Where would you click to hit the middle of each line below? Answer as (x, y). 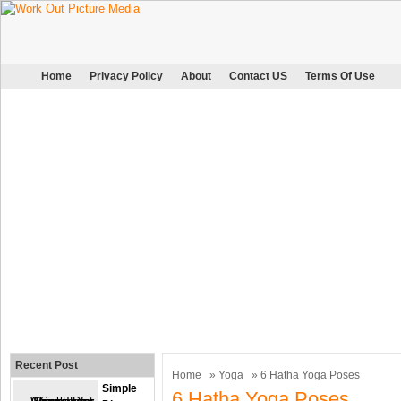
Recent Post (47, 365)
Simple (119, 388)
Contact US (258, 76)
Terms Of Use (340, 76)
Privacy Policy (126, 76)
